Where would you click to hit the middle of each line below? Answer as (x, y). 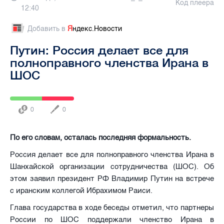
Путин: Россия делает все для (99, 50)
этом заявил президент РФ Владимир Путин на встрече (112, 178)
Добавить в (47, 28)
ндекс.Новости (97, 28)
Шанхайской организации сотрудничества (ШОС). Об (112, 166)
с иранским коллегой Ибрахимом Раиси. (81, 190)
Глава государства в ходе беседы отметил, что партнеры (112, 207)
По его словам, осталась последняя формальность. (100, 137)
